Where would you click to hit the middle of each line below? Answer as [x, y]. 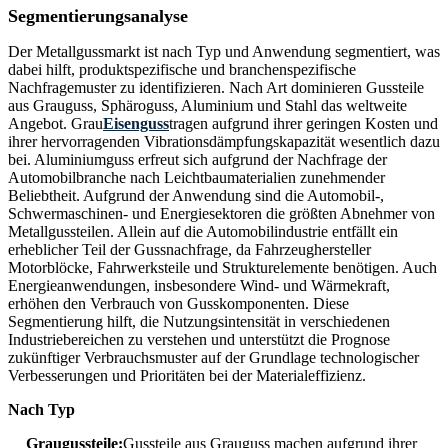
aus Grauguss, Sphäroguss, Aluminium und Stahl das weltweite [207, 106]
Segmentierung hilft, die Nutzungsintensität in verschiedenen [199, 322]
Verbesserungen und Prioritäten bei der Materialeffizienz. [187, 376]
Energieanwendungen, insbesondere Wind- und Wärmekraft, [199, 286]
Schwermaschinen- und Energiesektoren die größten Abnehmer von [221, 214]
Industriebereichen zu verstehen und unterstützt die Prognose [199, 340]
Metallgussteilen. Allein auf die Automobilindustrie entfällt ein [203, 232]
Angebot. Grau [55, 124]
